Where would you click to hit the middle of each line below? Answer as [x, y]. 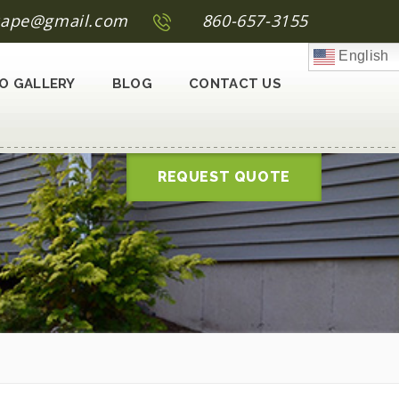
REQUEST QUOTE [224, 177]
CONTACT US [235, 84]
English [362, 56]
